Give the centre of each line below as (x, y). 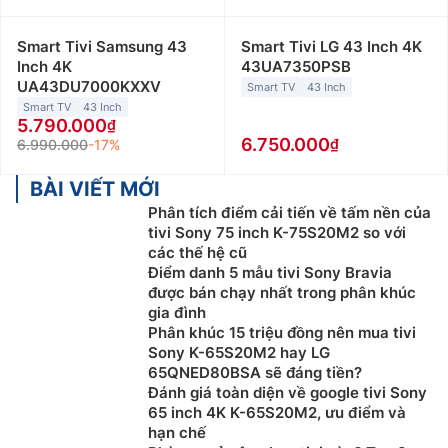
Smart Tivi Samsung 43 (102, 47)
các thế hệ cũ (197, 253)
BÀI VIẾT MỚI (95, 189)
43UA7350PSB (295, 67)
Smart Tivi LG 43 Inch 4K (331, 47)
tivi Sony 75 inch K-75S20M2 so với (277, 233)
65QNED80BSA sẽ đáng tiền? (255, 373)
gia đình (177, 313)
